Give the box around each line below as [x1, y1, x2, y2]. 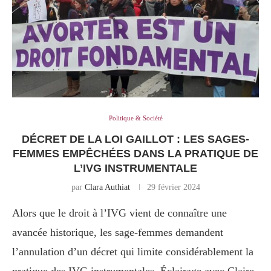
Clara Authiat [84, 183, 130, 192]
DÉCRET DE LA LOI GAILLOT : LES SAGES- [22, 133, 249, 146]
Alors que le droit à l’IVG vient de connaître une [12, 207, 227, 220]
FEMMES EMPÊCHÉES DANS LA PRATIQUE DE [13, 148, 258, 160]
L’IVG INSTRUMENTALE [74, 162, 197, 175]
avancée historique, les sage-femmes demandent [12, 226, 223, 239]
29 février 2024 [146, 183, 200, 192]
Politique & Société [108, 114, 163, 122]
